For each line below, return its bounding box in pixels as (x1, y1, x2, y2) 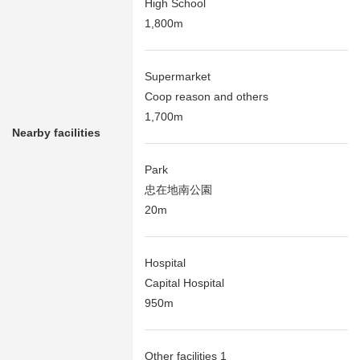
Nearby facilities (12, 126, 100, 140)
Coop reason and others (145, 90, 268, 104)
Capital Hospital (145, 276, 224, 290)
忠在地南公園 (145, 183, 212, 197)
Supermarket (145, 70, 211, 84)
